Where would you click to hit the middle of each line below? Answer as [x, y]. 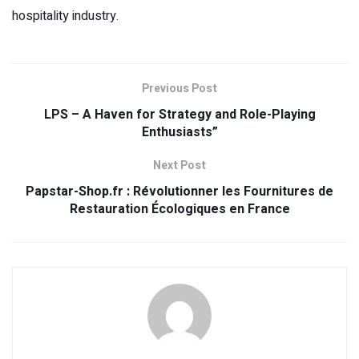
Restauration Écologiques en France [179, 210]
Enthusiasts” [179, 133]
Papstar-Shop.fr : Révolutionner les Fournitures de [179, 192]
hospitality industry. [65, 16]
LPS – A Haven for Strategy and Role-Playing [179, 115]
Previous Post [179, 89]
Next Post [179, 166]
